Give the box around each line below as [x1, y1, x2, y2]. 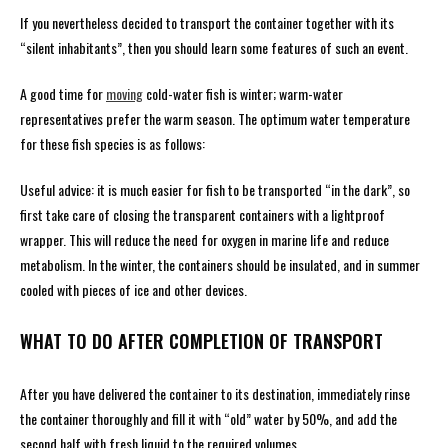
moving [106, 83, 143, 104]
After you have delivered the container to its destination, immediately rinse [20, 383, 410, 404]
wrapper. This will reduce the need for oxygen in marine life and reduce [20, 229, 389, 250]
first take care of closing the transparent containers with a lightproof [20, 204, 385, 225]
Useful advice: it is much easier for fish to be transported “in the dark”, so [20, 179, 410, 200]
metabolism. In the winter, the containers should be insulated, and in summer [20, 254, 420, 275]
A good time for [20, 83, 106, 104]
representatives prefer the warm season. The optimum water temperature [20, 108, 410, 129]
